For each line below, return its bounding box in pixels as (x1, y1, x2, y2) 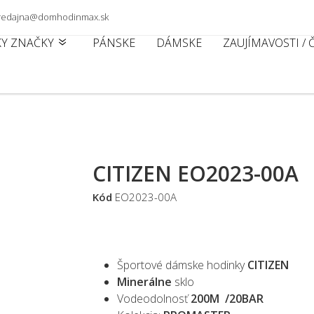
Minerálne (117, 274, 172, 289)
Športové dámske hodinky (117, 257, 248, 273)
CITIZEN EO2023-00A (93, 159, 299, 188)
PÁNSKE (93, 34, 135, 50)
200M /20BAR (188, 291, 264, 306)
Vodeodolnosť (117, 291, 189, 306)
